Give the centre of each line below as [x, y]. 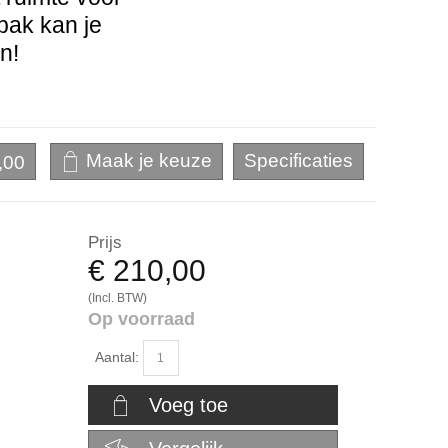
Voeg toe [188, 404]
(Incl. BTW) [117, 297]
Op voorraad [141, 318]
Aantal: [116, 356]
